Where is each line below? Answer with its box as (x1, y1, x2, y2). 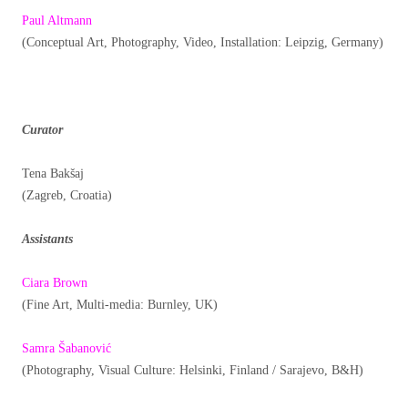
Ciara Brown (22, 276, 87, 291)
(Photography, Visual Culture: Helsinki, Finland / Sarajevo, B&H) (22, 363, 363, 378)
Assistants (22, 232, 73, 247)
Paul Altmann (22, 14, 96, 28)
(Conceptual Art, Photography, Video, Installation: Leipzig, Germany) (22, 36, 383, 50)
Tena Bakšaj (22, 167, 87, 181)
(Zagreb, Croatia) (22, 189, 112, 203)
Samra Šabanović (22, 342, 115, 356)
